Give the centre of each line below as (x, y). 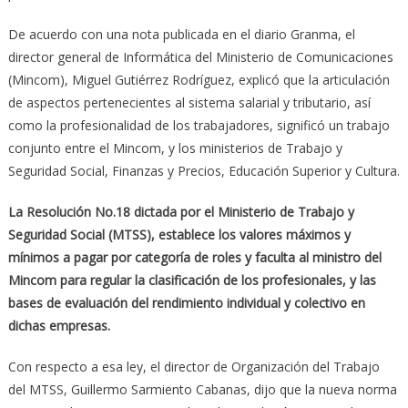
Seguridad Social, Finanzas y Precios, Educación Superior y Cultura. (204, 170)
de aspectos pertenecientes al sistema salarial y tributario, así (189, 102)
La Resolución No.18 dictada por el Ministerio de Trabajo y (181, 211)
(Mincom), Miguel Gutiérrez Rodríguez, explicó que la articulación (199, 79)
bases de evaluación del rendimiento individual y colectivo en (186, 302)
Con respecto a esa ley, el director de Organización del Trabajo (194, 366)
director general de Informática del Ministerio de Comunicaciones (200, 56)
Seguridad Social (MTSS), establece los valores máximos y (179, 234)
